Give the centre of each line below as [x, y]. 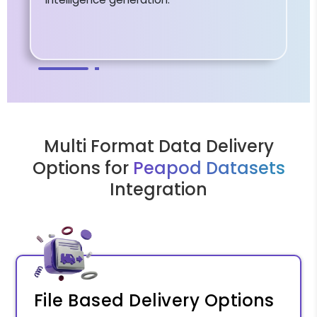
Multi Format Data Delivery [158, 146]
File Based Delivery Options [154, 301]
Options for [82, 168]
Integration [158, 190]
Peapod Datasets [209, 168]
